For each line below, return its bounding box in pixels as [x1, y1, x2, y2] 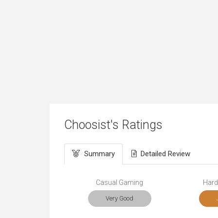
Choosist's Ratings [64, 118, 163, 132]
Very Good [106, 195, 134, 202]
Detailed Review [141, 149, 190, 158]
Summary [84, 149, 115, 158]
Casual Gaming [96, 179, 144, 186]
